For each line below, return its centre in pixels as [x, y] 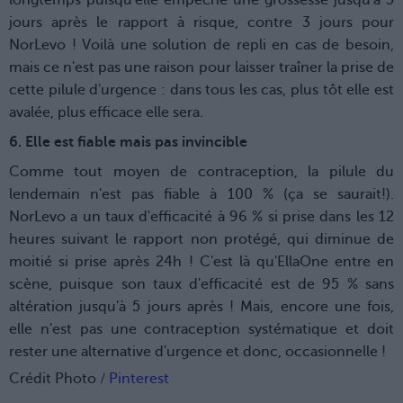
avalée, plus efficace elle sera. [108, 113]
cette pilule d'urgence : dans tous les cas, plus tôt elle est [201, 90]
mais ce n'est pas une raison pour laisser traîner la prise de [201, 68]
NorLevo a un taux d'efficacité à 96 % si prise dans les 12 [201, 217]
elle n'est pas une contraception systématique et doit [201, 330]
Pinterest [139, 379]
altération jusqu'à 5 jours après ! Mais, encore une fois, [201, 307]
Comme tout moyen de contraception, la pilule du [201, 172]
